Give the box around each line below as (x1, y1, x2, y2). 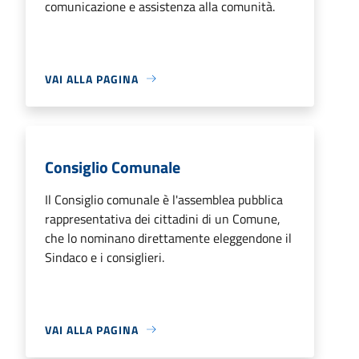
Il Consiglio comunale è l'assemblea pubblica (45, 189, 283, 209)
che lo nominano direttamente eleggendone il (45, 228, 292, 248)
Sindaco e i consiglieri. (45, 247, 164, 267)
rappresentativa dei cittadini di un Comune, (45, 208, 280, 228)
